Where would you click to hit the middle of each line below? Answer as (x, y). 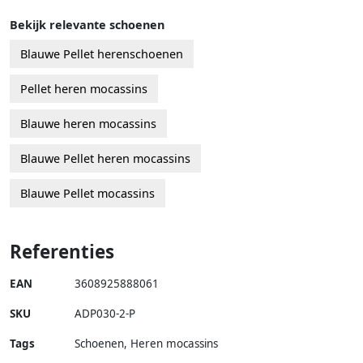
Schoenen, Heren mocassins (146, 344)
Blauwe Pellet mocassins (88, 194)
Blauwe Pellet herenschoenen (102, 54)
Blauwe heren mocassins (88, 124)
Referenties (62, 252)
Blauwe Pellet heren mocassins (105, 159)
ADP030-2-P (105, 314)
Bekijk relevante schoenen (87, 25)
